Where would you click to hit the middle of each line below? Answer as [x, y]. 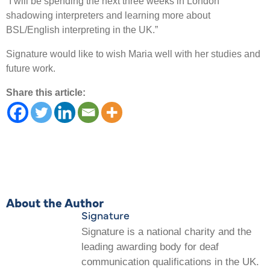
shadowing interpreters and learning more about [108, 15]
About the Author [55, 202]
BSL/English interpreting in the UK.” [82, 30]
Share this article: [46, 92]
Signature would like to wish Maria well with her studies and [133, 54]
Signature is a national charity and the [166, 231]
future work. [31, 68]
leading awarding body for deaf [150, 246]
